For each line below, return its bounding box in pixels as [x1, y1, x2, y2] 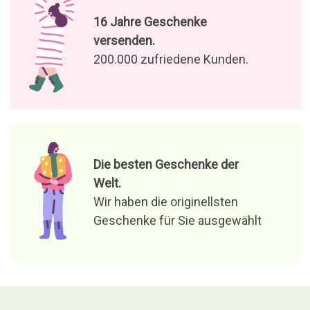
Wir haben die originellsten [93, 194, 238, 209]
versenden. [93, 33, 155, 48]
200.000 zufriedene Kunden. [93, 51, 248, 66]
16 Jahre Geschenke [93, 14, 207, 29]
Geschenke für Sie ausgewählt [93, 213, 262, 228]
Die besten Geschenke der [93, 157, 239, 172]
